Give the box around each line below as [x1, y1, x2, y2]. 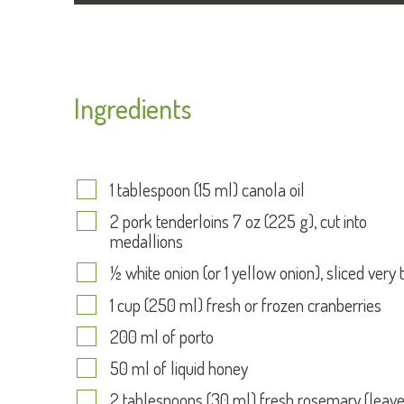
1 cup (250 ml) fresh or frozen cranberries [110, 292, 381, 317]
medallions [110, 229, 183, 253]
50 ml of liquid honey [110, 355, 248, 380]
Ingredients [74, 91, 191, 125]
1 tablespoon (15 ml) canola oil [110, 178, 305, 201]
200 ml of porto [110, 324, 214, 348]
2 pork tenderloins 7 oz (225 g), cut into [110, 209, 367, 234]
